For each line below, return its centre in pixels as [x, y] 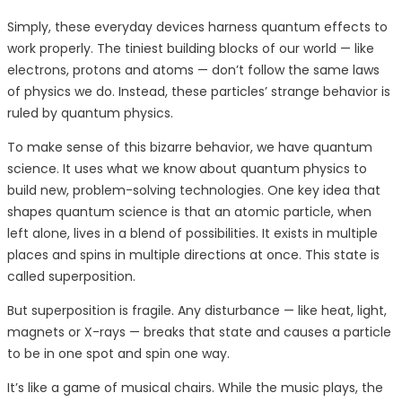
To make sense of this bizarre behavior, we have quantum [190, 148]
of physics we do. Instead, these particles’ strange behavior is [199, 92]
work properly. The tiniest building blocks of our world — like [191, 49]
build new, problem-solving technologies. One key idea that [194, 191]
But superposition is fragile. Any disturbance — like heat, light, [197, 311]
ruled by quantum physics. [90, 114]
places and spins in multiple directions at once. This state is [193, 255]
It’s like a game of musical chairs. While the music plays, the [195, 388]
